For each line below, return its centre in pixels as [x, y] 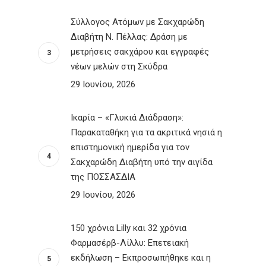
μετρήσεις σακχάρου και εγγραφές [140, 52]
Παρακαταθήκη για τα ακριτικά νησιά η [146, 132]
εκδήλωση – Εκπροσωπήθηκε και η [141, 258]
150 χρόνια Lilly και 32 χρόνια [129, 228]
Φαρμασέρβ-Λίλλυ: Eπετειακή [130, 243]
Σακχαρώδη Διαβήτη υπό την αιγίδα [142, 162]
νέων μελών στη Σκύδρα [119, 66]
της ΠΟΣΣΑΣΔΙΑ [103, 177]
